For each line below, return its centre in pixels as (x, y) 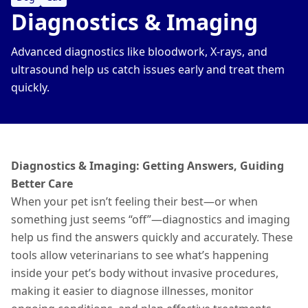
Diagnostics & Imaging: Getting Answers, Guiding (147, 166)
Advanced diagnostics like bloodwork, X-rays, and (139, 52)
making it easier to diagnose (86, 291)
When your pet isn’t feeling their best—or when (134, 201)
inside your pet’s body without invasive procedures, (145, 273)
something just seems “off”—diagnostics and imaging (151, 219)
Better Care (42, 184)
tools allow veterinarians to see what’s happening (140, 255)
